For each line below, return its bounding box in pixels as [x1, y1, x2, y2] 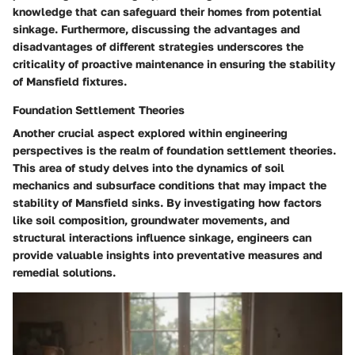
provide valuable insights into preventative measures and [13, 247, 323, 261]
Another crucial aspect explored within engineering [13, 125, 288, 139]
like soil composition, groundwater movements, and [13, 212, 290, 227]
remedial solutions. [13, 265, 116, 279]
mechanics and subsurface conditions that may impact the [13, 177, 326, 192]
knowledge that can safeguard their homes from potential [13, 4, 322, 18]
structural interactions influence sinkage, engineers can [13, 230, 311, 244]
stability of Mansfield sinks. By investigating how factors [13, 195, 322, 209]
